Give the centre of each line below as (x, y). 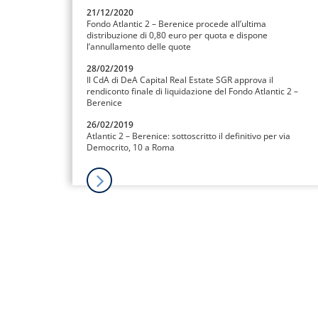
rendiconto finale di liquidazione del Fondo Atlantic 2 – (192, 91)
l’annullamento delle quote (139, 46)
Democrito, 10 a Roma (131, 147)
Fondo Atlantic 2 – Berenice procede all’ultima (176, 23)
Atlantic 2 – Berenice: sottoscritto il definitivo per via (188, 136)
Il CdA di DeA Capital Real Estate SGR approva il (180, 79)
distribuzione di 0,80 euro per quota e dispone (177, 35)
